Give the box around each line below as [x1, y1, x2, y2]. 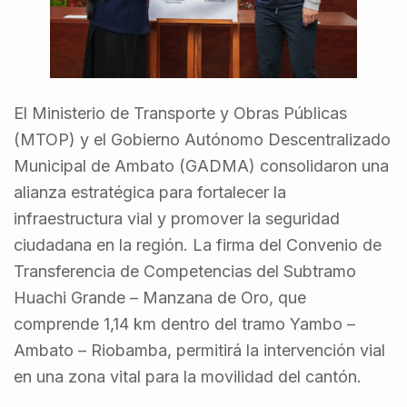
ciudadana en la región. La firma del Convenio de [14, 235, 382, 255]
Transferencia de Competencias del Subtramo [14, 262, 356, 282]
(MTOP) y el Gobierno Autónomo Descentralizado [14, 130, 391, 150]
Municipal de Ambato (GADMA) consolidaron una [14, 156, 389, 176]
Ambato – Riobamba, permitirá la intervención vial [14, 341, 385, 361]
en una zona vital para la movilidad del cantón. [14, 367, 362, 387]
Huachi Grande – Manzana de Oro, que [14, 288, 306, 308]
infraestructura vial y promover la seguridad [14, 209, 340, 229]
